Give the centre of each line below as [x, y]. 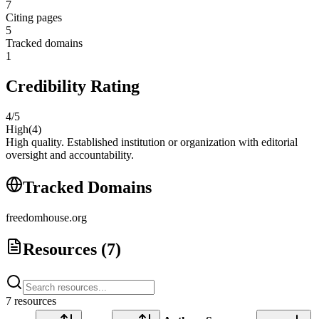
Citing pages [34, 17]
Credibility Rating [73, 86]
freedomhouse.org [46, 217]
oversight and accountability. [70, 155]
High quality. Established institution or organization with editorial [152, 142]
